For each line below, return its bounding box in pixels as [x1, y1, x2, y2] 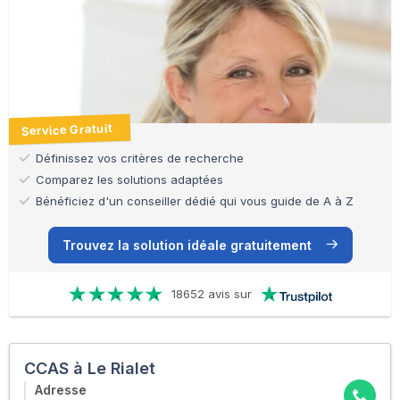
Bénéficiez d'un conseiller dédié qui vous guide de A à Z [36, 193, 354, 208]
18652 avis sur [171, 287, 252, 302]
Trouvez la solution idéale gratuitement [62, 237, 312, 253]
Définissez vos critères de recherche [36, 150, 244, 165]
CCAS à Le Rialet [24, 359, 155, 379]
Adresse [35, 382, 87, 398]
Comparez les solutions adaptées [36, 171, 223, 187]
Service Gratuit [21, 120, 113, 138]
